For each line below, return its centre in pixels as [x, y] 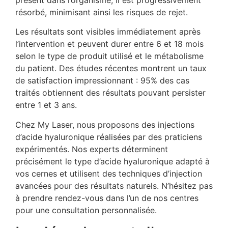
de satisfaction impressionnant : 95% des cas [102, 81]
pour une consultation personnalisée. [86, 210]
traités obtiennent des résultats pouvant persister [110, 93]
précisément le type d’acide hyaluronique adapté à [112, 161]
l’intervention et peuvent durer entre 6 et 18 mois [109, 44]
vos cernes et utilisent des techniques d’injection [109, 173]
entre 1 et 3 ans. [46, 105]
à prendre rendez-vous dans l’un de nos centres [107, 198]
